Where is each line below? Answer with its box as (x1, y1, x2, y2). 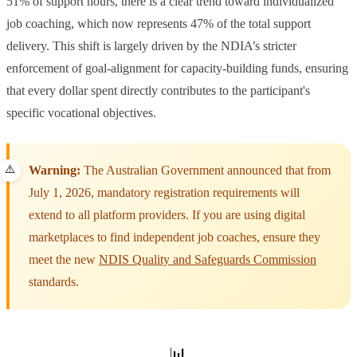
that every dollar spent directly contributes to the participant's (6, 84, 310, 98)
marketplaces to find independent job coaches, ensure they (29, 230, 320, 245)
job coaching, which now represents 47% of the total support (6, 17, 311, 31)
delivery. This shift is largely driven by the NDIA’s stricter (6, 39, 296, 53)
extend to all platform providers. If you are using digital (29, 208, 305, 222)
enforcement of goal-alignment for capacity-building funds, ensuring (6, 61, 348, 76)
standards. (29, 275, 79, 289)
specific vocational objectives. (6, 106, 156, 120)
